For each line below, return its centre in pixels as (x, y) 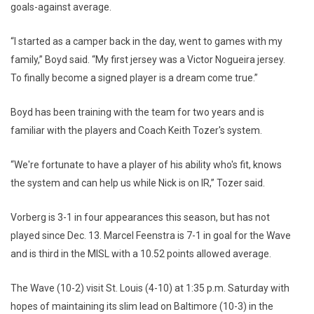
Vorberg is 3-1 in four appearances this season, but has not (140, 217)
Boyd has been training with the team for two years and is (137, 112)
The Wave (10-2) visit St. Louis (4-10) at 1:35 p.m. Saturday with (150, 288)
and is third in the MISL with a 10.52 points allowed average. (141, 254)
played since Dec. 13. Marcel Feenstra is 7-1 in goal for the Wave (151, 235)
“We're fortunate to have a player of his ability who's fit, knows (146, 165)
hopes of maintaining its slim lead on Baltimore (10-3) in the (142, 306)
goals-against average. (61, 7)
